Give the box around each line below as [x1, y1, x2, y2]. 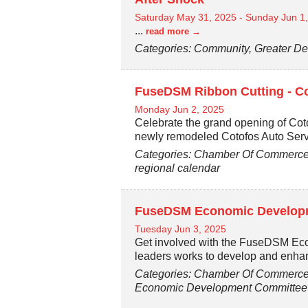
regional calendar [135, 162, 221, 174]
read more [146, 25, 190, 36]
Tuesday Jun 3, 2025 [135, 223, 227, 234]
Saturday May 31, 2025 [135, 11, 237, 23]
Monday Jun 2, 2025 [135, 103, 225, 115]
